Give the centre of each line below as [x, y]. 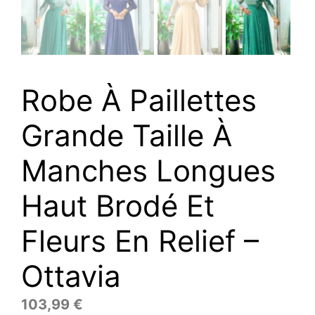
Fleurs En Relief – [140, 240]
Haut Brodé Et [118, 205]
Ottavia [71, 276]
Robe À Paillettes [139, 100]
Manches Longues [148, 170]
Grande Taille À [127, 135]
